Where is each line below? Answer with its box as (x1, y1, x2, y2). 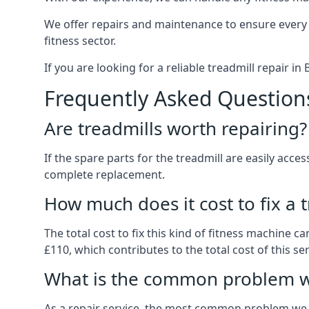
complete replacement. (44, 167, 165, 182)
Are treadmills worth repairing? (44, 116, 307, 141)
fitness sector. (44, 33, 116, 48)
